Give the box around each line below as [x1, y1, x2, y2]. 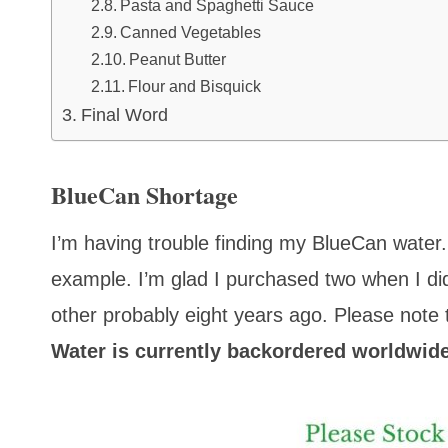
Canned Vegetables [119, 23, 261, 42]
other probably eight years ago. [51, 304, 334, 327]
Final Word [80, 105, 168, 126]
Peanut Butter [128, 50, 226, 69]
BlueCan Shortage [51, 177, 238, 213]
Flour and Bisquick [127, 77, 261, 96]
